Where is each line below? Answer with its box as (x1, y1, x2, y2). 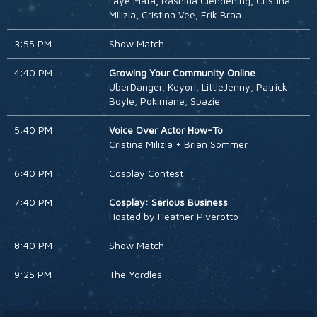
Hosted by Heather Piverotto (108, 210, 238, 223)
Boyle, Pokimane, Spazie (108, 95, 220, 108)
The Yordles (108, 268, 162, 281)
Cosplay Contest (108, 167, 183, 180)
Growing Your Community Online (108, 67, 255, 79)
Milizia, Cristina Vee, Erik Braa (108, 8, 241, 21)
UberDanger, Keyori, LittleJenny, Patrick (108, 81, 287, 93)
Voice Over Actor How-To (108, 124, 223, 137)
